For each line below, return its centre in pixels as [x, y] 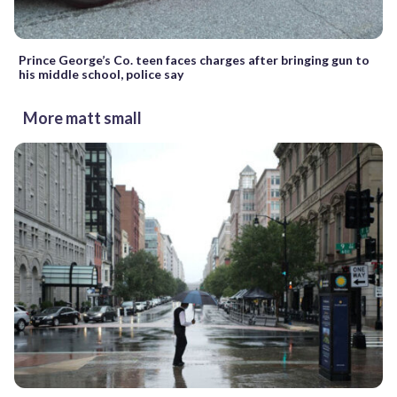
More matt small [82, 117]
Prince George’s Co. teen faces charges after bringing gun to [194, 59]
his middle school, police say [101, 74]
